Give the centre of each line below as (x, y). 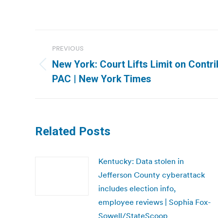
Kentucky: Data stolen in (141, 161)
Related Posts (73, 131)
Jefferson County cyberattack (152, 175)
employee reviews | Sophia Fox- (154, 202)
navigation (74, 61)
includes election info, (137, 188)
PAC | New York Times (102, 79)
